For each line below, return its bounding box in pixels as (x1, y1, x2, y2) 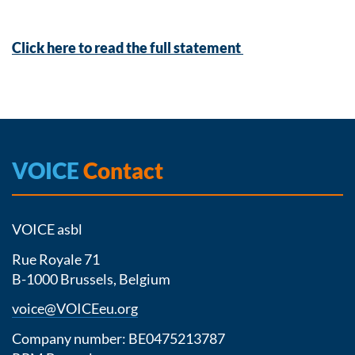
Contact (79, 157, 163, 184)
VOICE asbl (12, 220, 82, 238)
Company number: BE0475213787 (12, 329, 227, 347)
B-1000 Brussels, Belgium (12, 269, 170, 288)
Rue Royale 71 (12, 250, 100, 268)
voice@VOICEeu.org (12, 300, 138, 317)
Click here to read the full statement (12, 39, 243, 56)
